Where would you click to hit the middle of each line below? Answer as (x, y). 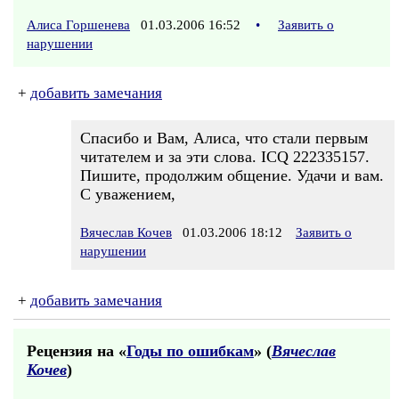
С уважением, (128, 194)
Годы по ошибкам (190, 351)
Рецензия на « (77, 351)
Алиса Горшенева (78, 25)
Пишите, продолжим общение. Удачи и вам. (232, 175)
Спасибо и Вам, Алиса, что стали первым (224, 138)
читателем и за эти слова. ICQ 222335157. (225, 157)
